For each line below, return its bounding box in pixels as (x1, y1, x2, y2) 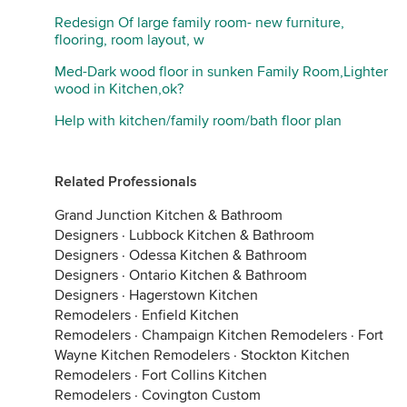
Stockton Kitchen (241, 346, 350, 364)
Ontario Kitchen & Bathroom (129, 266, 307, 284)
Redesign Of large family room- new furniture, (55, 14, 344, 32)
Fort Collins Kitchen (142, 366, 267, 384)
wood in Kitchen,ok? (55, 80, 184, 98)
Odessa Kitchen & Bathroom (129, 246, 307, 264)
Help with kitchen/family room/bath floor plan (55, 112, 342, 130)
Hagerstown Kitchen (129, 286, 258, 304)
